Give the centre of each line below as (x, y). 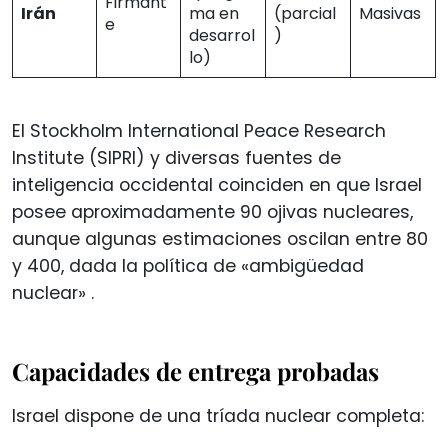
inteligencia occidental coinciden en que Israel (217, 184)
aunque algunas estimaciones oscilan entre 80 (220, 238)
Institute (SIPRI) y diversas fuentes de (176, 157)
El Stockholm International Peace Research (199, 130)
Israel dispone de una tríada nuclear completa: (218, 415)
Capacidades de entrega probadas (195, 370)
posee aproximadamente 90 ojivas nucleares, (212, 211)
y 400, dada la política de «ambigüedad (188, 265)
